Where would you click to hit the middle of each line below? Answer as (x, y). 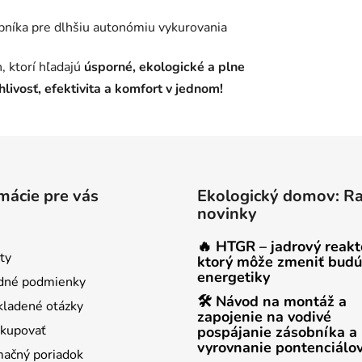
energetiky (234, 277)
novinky (227, 213)
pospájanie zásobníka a (277, 332)
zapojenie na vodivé (264, 316)
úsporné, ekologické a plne (164, 67)
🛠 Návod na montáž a (272, 301)
